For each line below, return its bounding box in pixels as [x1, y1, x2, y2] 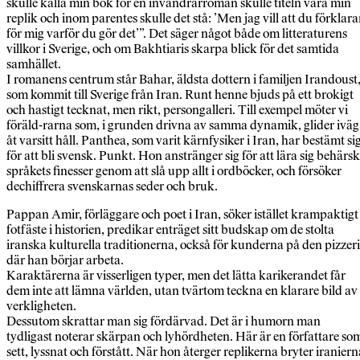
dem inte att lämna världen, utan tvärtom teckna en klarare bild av [6, 283, 358, 299]
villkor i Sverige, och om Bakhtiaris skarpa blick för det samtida [6, 41, 339, 57]
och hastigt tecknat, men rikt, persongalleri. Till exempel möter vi [6, 102, 348, 118]
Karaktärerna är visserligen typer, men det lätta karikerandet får [6, 268, 346, 284]
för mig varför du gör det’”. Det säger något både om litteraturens [6, 26, 347, 42]
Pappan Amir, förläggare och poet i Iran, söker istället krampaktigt [6, 207, 358, 223]
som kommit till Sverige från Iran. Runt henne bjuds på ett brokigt [6, 87, 354, 103]
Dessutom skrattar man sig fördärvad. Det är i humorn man [6, 313, 321, 329]
